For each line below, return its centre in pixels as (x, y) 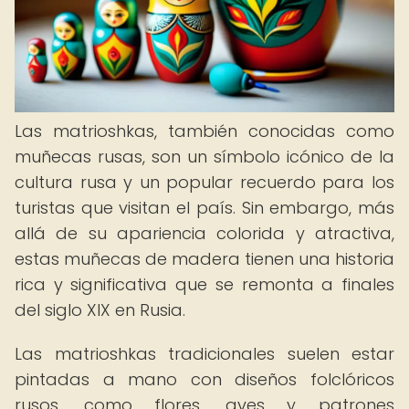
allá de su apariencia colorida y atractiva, (204, 233)
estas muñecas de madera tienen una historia (204, 259)
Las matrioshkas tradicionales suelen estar (204, 354)
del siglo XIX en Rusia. (100, 310)
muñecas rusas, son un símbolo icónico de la (204, 157)
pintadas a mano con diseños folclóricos (204, 379)
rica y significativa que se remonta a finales (204, 284)
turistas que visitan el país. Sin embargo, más (204, 208)
